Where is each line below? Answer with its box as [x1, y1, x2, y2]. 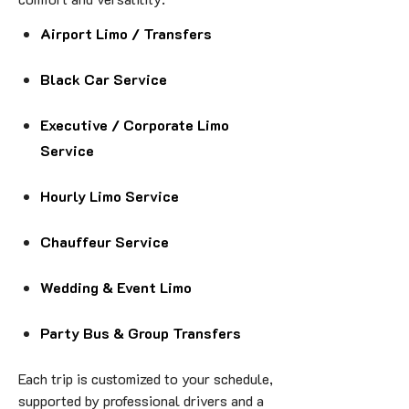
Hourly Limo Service [40, 185, 179, 205]
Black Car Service [40, 68, 167, 89]
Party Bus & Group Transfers [40, 322, 241, 342]
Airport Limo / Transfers [40, 23, 212, 43]
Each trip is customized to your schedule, [18, 368, 273, 388]
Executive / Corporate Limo [40, 114, 229, 134]
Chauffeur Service [40, 231, 169, 251]
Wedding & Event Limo [40, 277, 192, 297]
